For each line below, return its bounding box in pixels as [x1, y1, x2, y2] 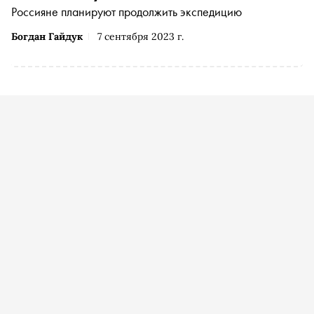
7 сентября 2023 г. [97, 29, 184, 43]
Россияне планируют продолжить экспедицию [11, 3, 242, 20]
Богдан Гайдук [11, 29, 83, 43]
